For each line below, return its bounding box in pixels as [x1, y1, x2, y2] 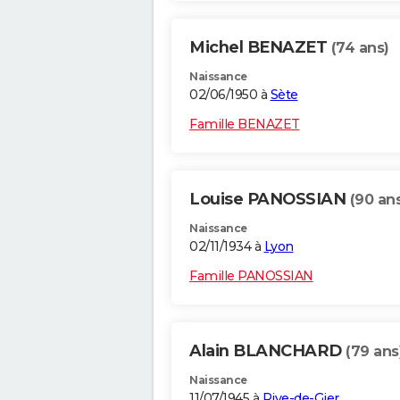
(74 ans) [330, 39, 389, 57]
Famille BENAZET [189, 116, 300, 133]
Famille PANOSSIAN [189, 268, 313, 285]
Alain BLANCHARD [189, 341, 346, 362]
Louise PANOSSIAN [189, 189, 350, 210]
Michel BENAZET [189, 37, 331, 58]
